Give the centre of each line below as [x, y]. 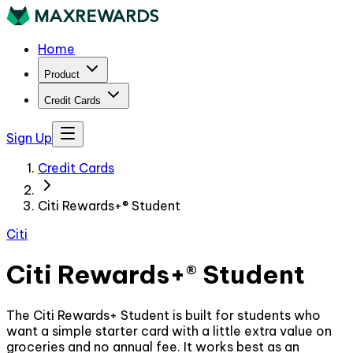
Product [62, 74]
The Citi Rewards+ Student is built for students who [163, 315]
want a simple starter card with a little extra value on [169, 331]
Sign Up [29, 138]
